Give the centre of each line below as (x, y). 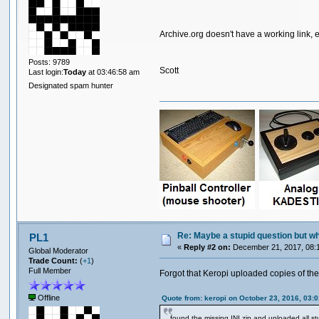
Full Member (50, 270)
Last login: (46, 72)
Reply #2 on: (208, 247)
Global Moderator (59, 250)
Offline (48, 298)
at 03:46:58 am (113, 72)
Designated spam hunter (71, 86)
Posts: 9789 (49, 62)
